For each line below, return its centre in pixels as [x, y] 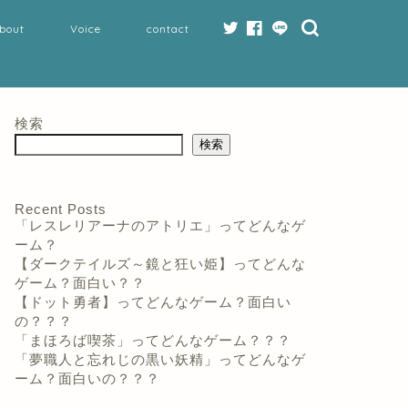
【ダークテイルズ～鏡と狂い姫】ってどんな [160, 264]
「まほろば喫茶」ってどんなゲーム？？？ [153, 340]
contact [168, 29]
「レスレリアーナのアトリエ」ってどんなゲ [160, 225]
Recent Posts [60, 209]
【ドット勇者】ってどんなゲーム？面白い [153, 302]
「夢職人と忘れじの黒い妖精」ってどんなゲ [160, 359]
